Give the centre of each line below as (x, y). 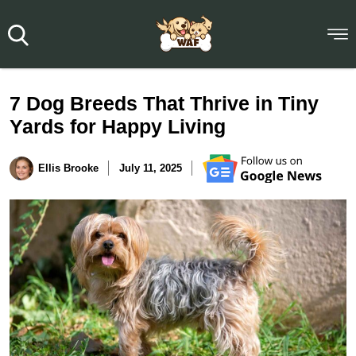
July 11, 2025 (151, 168)
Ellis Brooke (68, 168)
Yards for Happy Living (118, 126)
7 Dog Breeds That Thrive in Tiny (164, 103)
